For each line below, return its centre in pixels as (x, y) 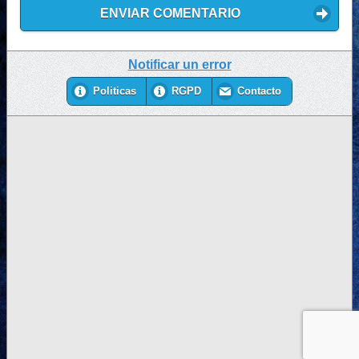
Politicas (114, 92)
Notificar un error (179, 64)
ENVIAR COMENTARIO (170, 14)
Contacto (260, 92)
